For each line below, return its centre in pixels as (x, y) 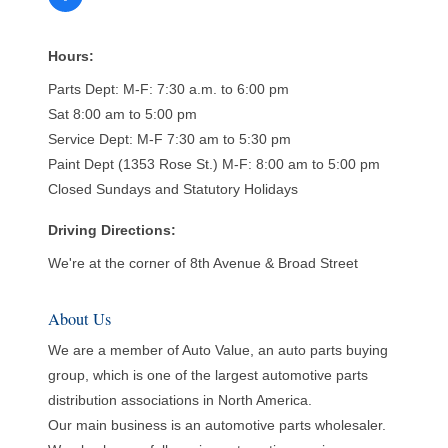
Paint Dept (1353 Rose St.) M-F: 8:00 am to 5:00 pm (213, 164)
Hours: (70, 56)
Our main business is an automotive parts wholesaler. (216, 425)
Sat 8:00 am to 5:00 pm (122, 114)
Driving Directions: (111, 230)
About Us (79, 319)
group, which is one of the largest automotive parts (207, 375)
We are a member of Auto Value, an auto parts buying (217, 350)
